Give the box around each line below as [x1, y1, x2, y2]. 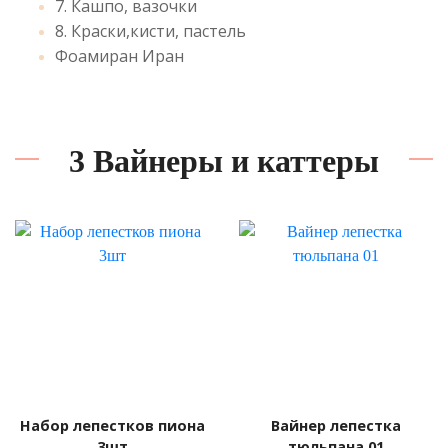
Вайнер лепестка [271, 416, 401, 435]
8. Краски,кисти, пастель [55, 20, 246, 42]
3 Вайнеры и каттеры [69, 143, 379, 179]
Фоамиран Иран [55, 45, 184, 67]
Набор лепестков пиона [19, 416, 205, 435]
